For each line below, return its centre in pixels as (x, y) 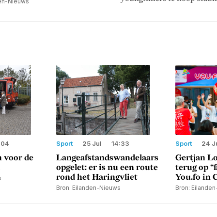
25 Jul (92, 143)
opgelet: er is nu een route (107, 167)
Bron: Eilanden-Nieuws (88, 187)
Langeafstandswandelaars (107, 158)
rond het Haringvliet (97, 177)
